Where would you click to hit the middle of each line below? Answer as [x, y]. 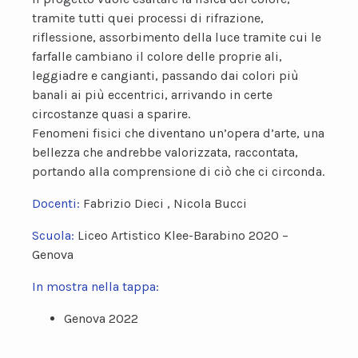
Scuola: [55, 235]
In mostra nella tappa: [95, 286]
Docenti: [58, 203]
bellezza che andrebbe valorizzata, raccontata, [165, 152]
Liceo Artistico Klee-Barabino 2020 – [183, 235]
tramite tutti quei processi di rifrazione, [148, 18]
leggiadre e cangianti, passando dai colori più [165, 76]
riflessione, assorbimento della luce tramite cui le [177, 37]
